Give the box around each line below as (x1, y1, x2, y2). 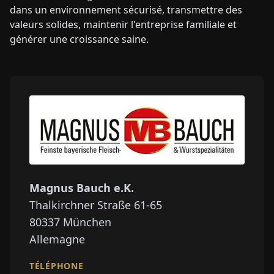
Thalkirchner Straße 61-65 (29, 197, 162, 212)
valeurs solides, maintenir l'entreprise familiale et (10, 18, 237, 32)
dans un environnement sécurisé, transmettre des (10, 3, 242, 17)
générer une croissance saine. (10, 32, 149, 46)
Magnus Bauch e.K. (29, 180, 134, 195)
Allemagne (29, 231, 85, 246)
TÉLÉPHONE (29, 259, 84, 272)
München (63, 214, 111, 229)
